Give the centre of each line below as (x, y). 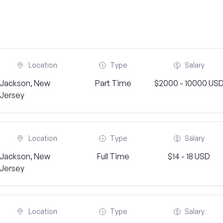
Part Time (113, 83)
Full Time (113, 156)
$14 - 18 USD (189, 156)
